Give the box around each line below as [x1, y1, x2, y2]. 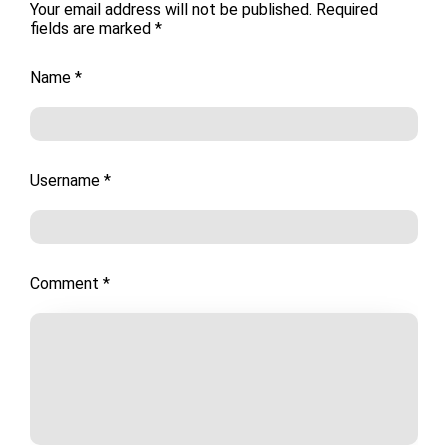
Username [30, 171, 104, 191]
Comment [30, 274, 103, 294]
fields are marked [30, 19, 155, 39]
